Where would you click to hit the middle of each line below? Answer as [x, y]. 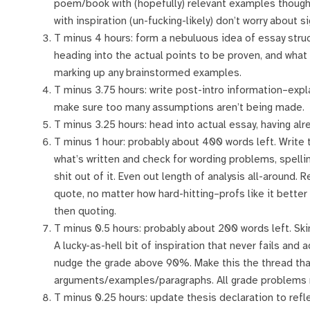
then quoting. [85, 211]
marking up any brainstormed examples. [148, 73]
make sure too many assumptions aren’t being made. [179, 108]
